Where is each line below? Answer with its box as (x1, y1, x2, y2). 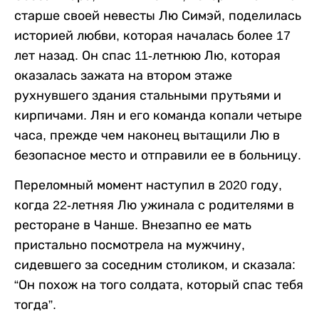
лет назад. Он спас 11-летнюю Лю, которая (14, 48, 281, 63)
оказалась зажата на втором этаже (14, 68, 232, 83)
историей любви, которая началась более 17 (14, 28, 291, 43)
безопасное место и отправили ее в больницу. (14, 148, 301, 163)
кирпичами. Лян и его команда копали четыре (14, 108, 302, 123)
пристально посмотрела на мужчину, (14, 238, 245, 253)
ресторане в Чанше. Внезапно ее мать (14, 218, 251, 233)
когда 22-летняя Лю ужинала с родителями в (14, 198, 294, 213)
